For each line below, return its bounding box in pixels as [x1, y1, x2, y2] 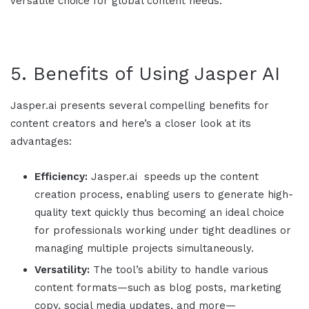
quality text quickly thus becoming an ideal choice [34, 206, 284, 219]
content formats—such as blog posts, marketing [34, 281, 281, 294]
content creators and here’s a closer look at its [10, 117, 251, 130]
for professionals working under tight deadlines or [34, 223, 291, 237]
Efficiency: [34, 170, 88, 183]
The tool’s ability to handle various [90, 263, 268, 276]
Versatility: [34, 263, 90, 276]
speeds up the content [144, 170, 259, 183]
